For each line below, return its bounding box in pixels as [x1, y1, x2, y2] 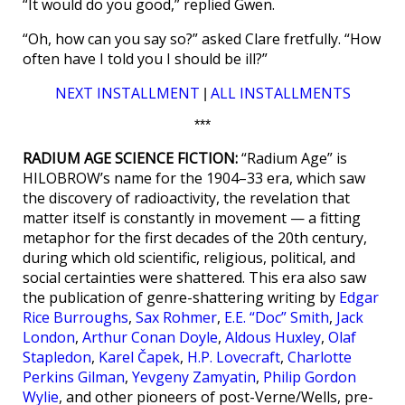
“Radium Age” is [238, 148, 347, 169]
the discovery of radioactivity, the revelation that [23, 188, 350, 209]
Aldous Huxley [225, 327, 321, 348]
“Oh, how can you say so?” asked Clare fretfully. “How [23, 29, 381, 50]
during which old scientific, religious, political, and [23, 248, 355, 268]
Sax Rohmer [136, 307, 217, 328]
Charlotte [287, 347, 352, 368]
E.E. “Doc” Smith [224, 307, 329, 328]
